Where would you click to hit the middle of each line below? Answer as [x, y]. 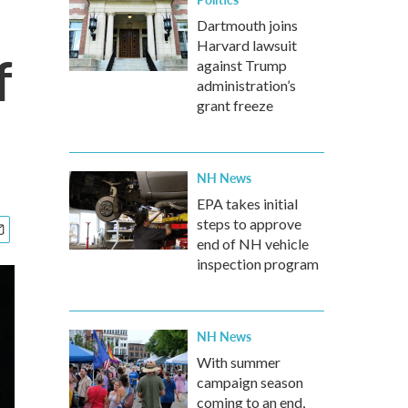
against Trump [242, 65]
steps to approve [249, 224]
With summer [239, 362]
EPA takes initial [247, 204]
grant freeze [235, 105]
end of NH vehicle [253, 244]
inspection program [258, 264]
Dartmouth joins [247, 25]
